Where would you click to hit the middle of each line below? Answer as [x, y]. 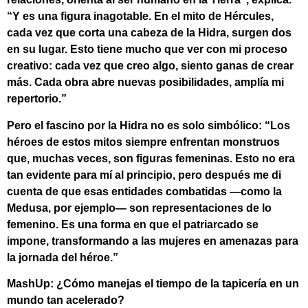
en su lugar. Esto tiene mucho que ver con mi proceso [147, 49]
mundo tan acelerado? [66, 300]
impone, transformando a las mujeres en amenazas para [153, 241]
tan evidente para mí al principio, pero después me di [144, 175]
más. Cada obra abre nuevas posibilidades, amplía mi [145, 82]
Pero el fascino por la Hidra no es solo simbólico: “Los [148, 125]
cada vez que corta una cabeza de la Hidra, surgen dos [149, 33]
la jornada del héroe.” [63, 257]
